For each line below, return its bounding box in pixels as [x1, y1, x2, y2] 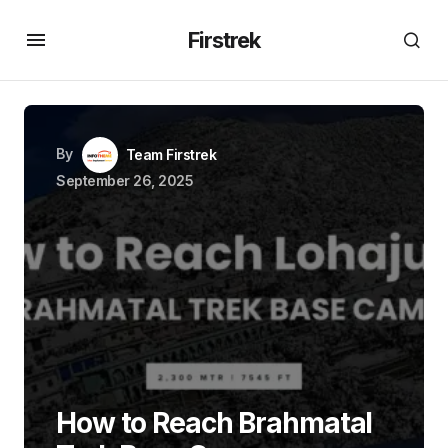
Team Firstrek [125, 146, 217, 163]
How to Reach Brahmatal [56, 406, 373, 440]
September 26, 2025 [56, 172, 194, 189]
